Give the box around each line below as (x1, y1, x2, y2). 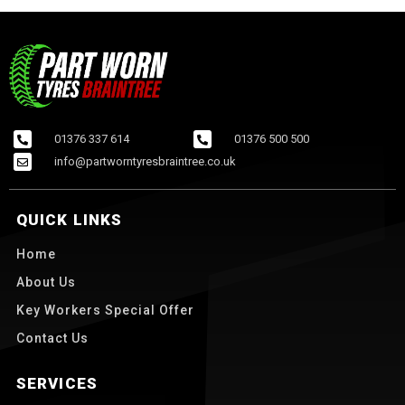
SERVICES (16, 374, 98, 393)
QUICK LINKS (16, 211, 123, 230)
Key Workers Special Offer (16, 303, 194, 318)
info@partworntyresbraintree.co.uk (54, 155, 236, 169)
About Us (16, 275, 76, 290)
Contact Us (16, 331, 89, 346)
